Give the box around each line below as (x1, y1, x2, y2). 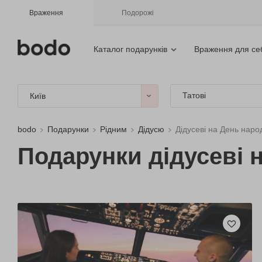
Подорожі (122, 9, 154, 17)
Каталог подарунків (94, 44, 167, 54)
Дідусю (138, 125, 164, 134)
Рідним (100, 125, 127, 134)
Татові (182, 91, 206, 100)
